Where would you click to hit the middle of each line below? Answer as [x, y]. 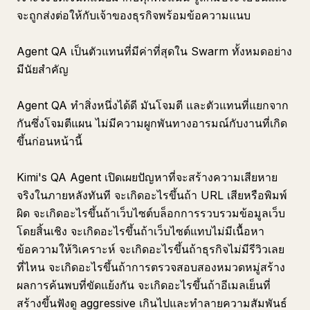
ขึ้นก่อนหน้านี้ [49, 141]
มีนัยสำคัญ [43, 69]
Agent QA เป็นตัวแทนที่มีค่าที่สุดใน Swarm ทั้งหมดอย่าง [154, 51]
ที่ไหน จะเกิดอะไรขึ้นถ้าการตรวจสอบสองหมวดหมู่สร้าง [151, 267]
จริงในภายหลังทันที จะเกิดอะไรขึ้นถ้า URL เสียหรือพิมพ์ [152, 195]
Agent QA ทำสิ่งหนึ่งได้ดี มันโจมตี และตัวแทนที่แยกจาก [153, 105]
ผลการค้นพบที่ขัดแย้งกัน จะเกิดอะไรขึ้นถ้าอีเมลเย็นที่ [144, 285]
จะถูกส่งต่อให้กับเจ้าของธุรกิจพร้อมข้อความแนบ [134, 15]
